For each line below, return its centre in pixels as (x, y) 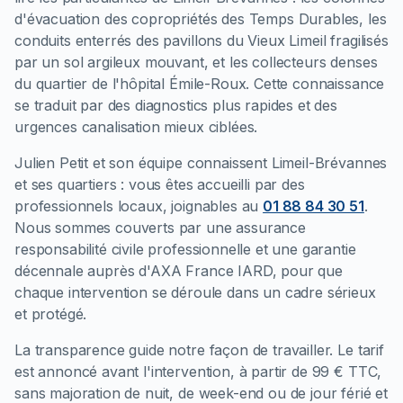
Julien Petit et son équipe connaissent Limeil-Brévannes (201, 163)
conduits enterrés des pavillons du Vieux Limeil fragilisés (201, 41)
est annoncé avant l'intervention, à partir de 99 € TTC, (198, 372)
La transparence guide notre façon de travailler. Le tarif (199, 350)
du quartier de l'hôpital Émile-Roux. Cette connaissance (200, 84)
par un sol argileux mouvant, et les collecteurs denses (196, 63)
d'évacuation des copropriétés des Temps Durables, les (201, 19)
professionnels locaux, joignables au (139, 206)
